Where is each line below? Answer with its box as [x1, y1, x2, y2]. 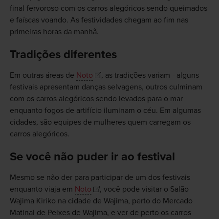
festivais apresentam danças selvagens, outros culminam [9, 82, 202, 92]
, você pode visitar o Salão [99, 184, 189, 195]
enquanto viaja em [9, 184, 75, 195]
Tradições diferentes [9, 47, 117, 62]
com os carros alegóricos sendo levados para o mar [9, 94, 183, 104]
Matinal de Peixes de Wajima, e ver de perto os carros [9, 208, 191, 218]
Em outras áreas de [9, 70, 76, 81]
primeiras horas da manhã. [9, 27, 99, 37]
